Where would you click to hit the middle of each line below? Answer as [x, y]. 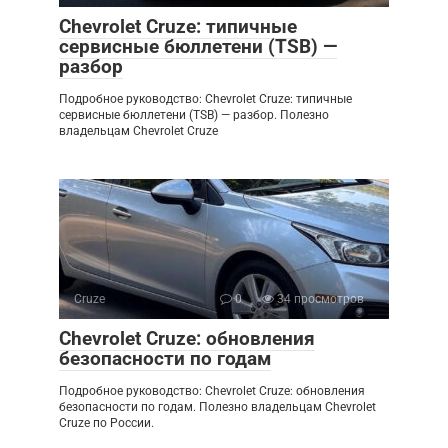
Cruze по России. [106, 423]
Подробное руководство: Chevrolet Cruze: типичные [205, 99]
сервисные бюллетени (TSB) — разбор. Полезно [194, 115]
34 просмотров [319, 299]
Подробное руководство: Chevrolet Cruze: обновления [212, 391]
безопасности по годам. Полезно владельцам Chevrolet [217, 407]
